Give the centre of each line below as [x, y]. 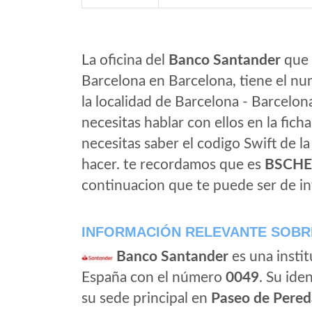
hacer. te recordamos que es [173, 165]
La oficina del [125, 60]
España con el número [154, 278]
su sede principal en [146, 298]
